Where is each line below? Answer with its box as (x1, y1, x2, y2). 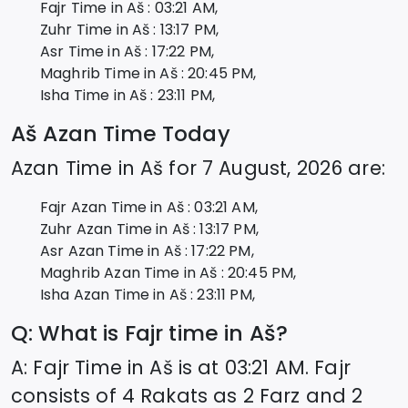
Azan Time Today (37, 117, 230, 148)
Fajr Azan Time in (40, 196, 167, 218)
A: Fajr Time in (11, 353, 150, 381)
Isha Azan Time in (40, 283, 169, 305)
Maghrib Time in (40, 62, 160, 84)
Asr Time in (40, 40, 124, 62)
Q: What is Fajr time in (11, 317, 244, 348)
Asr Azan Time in (40, 240, 164, 261)
